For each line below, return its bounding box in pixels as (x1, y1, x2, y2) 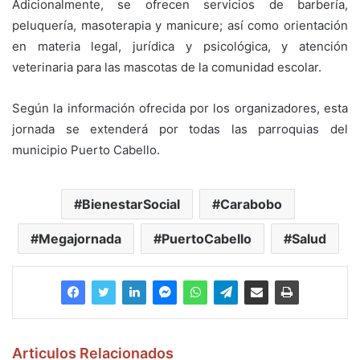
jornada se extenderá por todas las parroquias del (12, 121, 348, 137)
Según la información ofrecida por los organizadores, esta (12, 100, 348, 116)
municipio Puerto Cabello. (12, 141, 160, 157)
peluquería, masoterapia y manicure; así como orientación (12, 17, 348, 33)
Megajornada (38, 230, 121, 247)
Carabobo (220, 195, 282, 212)
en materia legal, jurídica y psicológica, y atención (12, 38, 348, 54)
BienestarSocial (82, 195, 180, 212)
